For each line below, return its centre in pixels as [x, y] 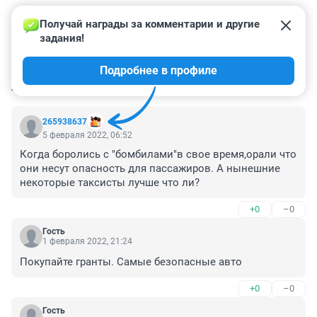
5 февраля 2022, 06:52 [87, 136]
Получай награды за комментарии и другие [151, 24]
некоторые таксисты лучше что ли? [110, 183]
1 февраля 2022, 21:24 [87, 242]
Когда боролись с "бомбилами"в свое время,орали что [158, 155]
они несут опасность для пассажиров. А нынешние [150, 169]
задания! [62, 39]
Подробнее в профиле [158, 71]
